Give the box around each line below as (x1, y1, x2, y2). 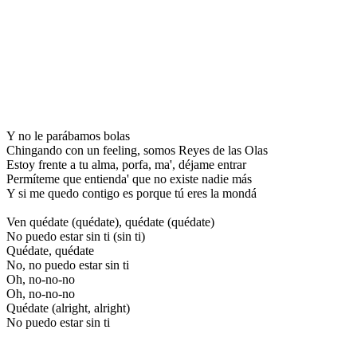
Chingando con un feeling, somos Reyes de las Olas (6, 143, 268, 157)
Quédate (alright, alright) (6, 300, 130, 315)
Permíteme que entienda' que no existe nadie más (6, 171, 252, 186)
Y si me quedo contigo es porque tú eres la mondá (6, 186, 257, 200)
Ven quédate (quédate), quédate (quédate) (6, 214, 214, 229)
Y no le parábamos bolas (6, 128, 130, 143)
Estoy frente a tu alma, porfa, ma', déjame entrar (6, 157, 246, 171)
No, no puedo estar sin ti (6, 257, 129, 272)
